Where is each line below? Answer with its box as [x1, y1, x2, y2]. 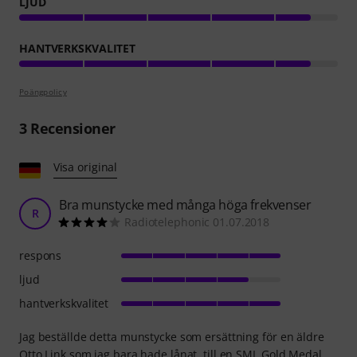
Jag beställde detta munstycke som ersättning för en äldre [19, 328, 324, 344]
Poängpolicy [19, 85, 67, 97]
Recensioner [26, 118, 116, 138]
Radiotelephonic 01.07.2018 [124, 214, 270, 229]
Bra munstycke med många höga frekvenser [59, 195, 312, 214]
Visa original [53, 159, 118, 175]
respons [19, 247, 62, 263]
